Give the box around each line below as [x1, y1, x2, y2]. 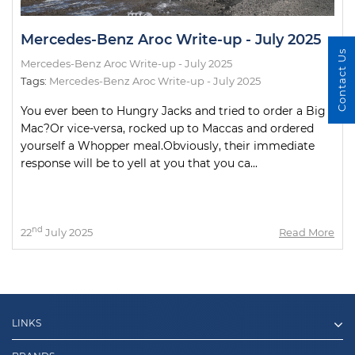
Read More [279, 226, 334, 239]
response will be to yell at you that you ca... [21, 156, 258, 170]
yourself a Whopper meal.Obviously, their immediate [21, 139, 315, 153]
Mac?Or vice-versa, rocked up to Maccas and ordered [21, 121, 314, 136]
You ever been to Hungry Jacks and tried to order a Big [21, 104, 326, 118]
